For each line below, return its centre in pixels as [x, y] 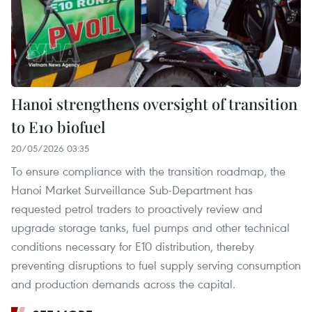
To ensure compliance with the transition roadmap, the [148, 171]
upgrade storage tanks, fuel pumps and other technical [150, 227]
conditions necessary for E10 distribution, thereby [133, 246]
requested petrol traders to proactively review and [137, 208]
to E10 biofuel [58, 126]
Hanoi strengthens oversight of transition [154, 103]
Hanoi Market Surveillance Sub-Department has [132, 189]
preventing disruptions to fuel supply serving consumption [156, 265]
